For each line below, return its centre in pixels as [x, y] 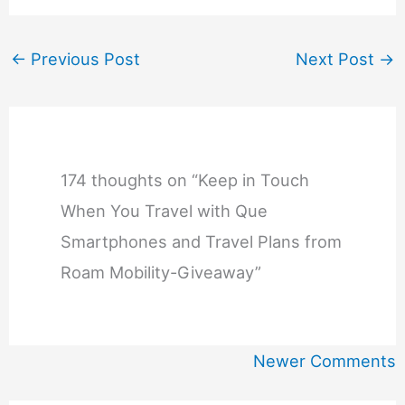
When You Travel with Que [165, 211]
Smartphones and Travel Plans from [202, 242]
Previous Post [83, 59]
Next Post [338, 59]
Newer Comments [325, 360]
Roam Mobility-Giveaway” [161, 273]
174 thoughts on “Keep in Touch [185, 180]
